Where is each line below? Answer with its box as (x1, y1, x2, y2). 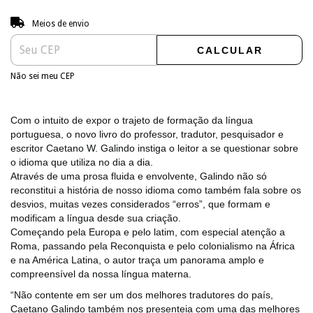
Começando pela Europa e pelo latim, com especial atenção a (10, 226, 285, 238)
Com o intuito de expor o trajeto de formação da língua (10, 114, 253, 126)
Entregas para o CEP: (10, 14, 91, 24)
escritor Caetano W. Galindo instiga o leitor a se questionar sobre (10, 142, 298, 154)
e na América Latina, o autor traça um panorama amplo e (10, 254, 264, 265)
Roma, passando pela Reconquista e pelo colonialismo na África (10, 240, 295, 252)
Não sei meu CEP (10, 71, 75, 81)
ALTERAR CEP (243, 14, 296, 22)
